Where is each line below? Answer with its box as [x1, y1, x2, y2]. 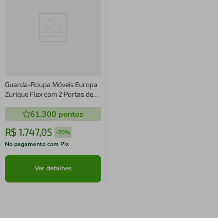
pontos [56, 109, 84, 120]
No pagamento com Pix [5, 140, 69, 148]
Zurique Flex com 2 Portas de [5, 90, 93, 98]
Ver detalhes [34, 163, 72, 173]
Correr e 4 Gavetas [5, 99, 62, 108]
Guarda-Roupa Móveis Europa [5, 80, 97, 89]
